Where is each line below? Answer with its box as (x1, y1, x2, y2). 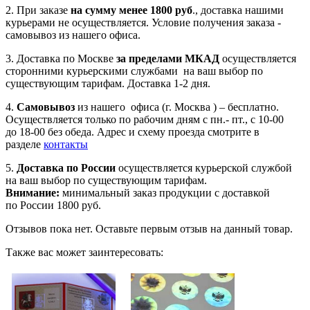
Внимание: (6, 186, 60, 199)
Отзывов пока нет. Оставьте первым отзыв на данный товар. (6, 222, 293, 235)
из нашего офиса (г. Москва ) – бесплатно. (75, 100, 279, 113)
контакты (44, 138, 88, 150)
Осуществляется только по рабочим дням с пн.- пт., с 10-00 (6, 113, 284, 125)
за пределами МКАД (116, 52, 219, 64)
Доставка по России (17, 161, 116, 174)
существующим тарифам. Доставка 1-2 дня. (6, 77, 210, 89)
